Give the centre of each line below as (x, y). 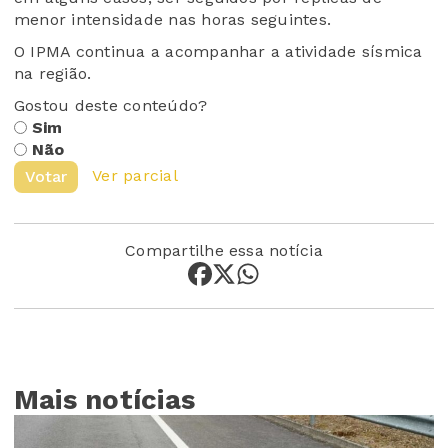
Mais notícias (105, 400)
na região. (53, 74)
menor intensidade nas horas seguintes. (173, 20)
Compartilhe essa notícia (224, 251)
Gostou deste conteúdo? (111, 106)
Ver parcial (135, 176)
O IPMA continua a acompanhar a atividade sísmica (218, 52)
